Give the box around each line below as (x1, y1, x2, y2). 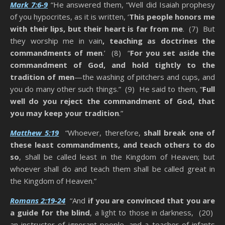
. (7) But (182, 24, 215, 34)
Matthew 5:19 (10, 128, 59, 138)
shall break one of (143, 128, 215, 138)
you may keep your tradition (10, 108, 119, 119)
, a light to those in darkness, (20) (90, 207, 215, 218)
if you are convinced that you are (87, 195, 215, 206)
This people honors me (129, 12, 215, 22)
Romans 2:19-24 (10, 195, 66, 206)
